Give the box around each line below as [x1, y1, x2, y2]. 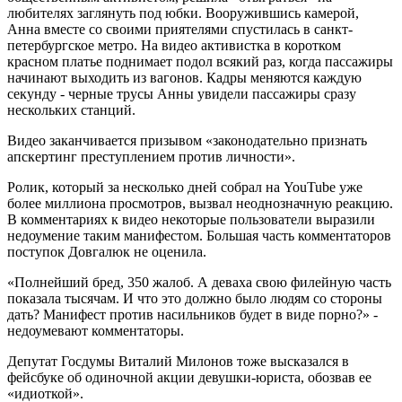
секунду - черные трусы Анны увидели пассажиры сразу [7, 86, 356, 102]
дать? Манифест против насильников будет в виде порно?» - [7, 307, 378, 323]
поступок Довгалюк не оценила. [7, 244, 206, 260]
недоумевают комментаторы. [7, 323, 184, 339]
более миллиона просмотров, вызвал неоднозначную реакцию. [7, 196, 393, 212]
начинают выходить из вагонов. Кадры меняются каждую [7, 70, 362, 86]
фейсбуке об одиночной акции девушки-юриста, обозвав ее [7, 370, 371, 386]
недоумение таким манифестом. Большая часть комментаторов [7, 228, 391, 244]
